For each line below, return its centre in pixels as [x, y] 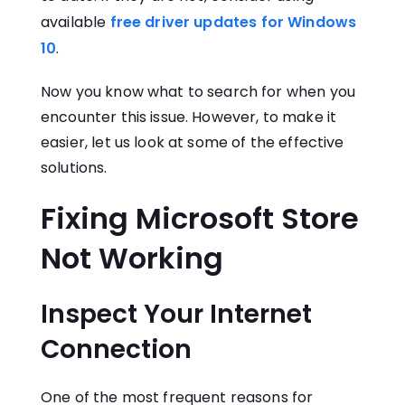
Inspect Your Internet [176, 315]
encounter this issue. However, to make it [189, 118]
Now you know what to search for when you [198, 92]
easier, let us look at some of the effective [193, 143]
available [74, 23]
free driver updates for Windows [233, 23]
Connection [116, 350]
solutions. [74, 168]
